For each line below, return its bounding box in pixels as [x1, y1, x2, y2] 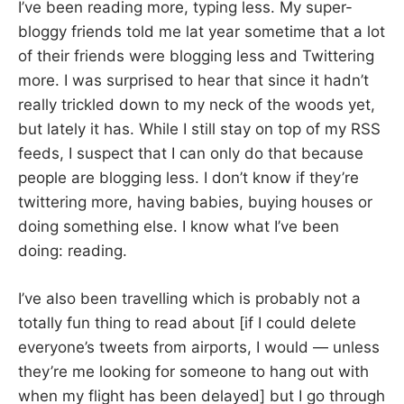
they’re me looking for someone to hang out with [18, 362, 369, 381]
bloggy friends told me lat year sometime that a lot [18, 23, 385, 41]
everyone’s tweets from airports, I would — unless [18, 337, 380, 356]
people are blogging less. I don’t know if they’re [18, 169, 359, 188]
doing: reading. [18, 242, 127, 261]
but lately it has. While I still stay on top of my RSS [18, 120, 381, 139]
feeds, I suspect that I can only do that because [18, 144, 363, 163]
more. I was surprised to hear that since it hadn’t [18, 71, 369, 90]
